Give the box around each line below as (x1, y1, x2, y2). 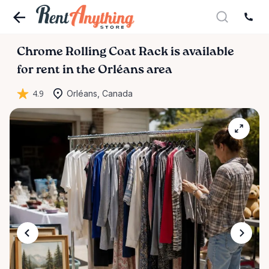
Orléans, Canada (67, 88, 133, 98)
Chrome (17, 46, 63, 58)
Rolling (65, 46, 106, 58)
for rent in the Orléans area (17, 64, 172, 76)
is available (168, 46, 234, 58)
